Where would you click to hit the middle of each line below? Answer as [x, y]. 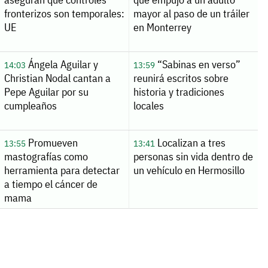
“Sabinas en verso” [197, 64]
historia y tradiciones [179, 92]
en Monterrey [162, 28]
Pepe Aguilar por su [46, 92]
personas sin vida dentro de [193, 156]
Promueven [51, 142]
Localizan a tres [190, 142]
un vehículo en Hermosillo [189, 170]
